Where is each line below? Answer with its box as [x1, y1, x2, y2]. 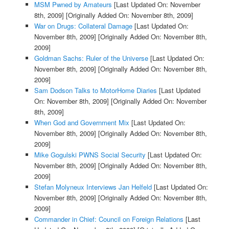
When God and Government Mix [34, 118, 129, 128]
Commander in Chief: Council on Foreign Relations [34, 214, 184, 224]
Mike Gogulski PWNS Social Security [34, 150, 146, 160]
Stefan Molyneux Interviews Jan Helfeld [34, 182, 152, 192]
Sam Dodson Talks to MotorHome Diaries [34, 85, 157, 96]
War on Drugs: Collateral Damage [34, 21, 132, 31]
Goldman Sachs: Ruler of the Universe [34, 53, 148, 63]
